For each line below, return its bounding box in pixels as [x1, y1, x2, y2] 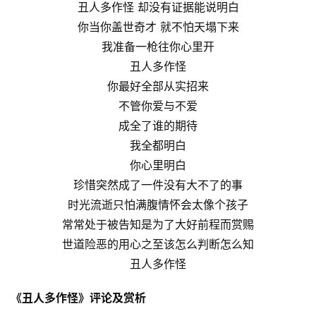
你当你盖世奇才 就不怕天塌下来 [77, 19, 239, 34]
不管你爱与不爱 [119, 98, 197, 113]
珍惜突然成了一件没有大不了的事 [73, 177, 243, 192]
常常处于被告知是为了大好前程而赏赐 [62, 217, 254, 231]
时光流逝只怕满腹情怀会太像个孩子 [68, 197, 248, 212]
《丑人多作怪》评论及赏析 [11, 290, 146, 305]
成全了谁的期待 [119, 118, 197, 133]
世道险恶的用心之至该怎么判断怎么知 [62, 236, 254, 251]
